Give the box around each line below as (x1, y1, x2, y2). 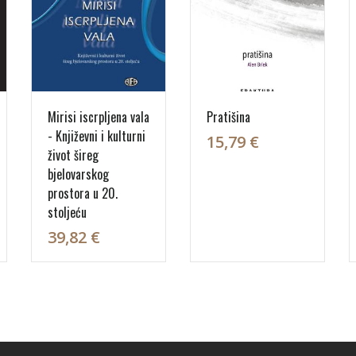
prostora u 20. (48, 184, 118, 203)
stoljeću (48, 203, 87, 222)
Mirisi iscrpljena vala (48, 107, 149, 126)
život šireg (48, 145, 99, 164)
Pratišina (207, 107, 250, 126)
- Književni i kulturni (48, 126, 145, 145)
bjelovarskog (48, 164, 109, 184)
